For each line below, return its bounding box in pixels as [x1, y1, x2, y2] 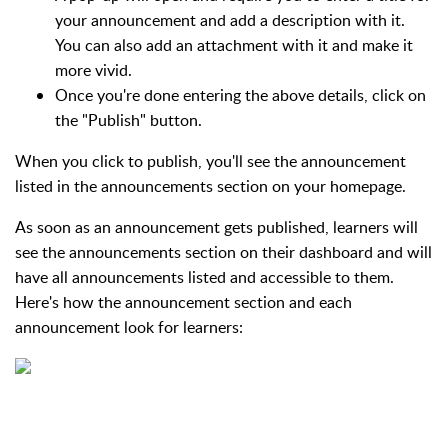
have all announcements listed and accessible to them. [15, 265, 394, 288]
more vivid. [55, 58, 132, 81]
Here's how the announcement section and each [15, 290, 352, 313]
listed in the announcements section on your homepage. [15, 174, 406, 197]
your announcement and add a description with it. [55, 8, 405, 31]
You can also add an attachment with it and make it [55, 33, 413, 56]
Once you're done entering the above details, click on [55, 83, 426, 106]
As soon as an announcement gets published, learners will [15, 215, 418, 238]
